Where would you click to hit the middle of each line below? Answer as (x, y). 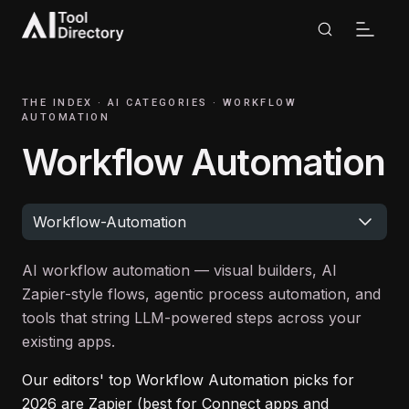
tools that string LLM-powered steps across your (192, 318)
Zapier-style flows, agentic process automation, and (201, 294)
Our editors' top (79, 380)
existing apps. (68, 341)
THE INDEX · (63, 103)
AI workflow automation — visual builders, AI (179, 270)
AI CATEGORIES (158, 103)
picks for (321, 380)
